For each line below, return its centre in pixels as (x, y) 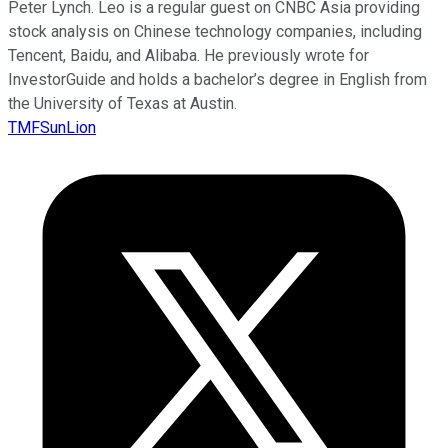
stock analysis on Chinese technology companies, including (215, 31)
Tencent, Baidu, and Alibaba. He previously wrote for (188, 55)
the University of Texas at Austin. (122, 103)
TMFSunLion (52, 127)
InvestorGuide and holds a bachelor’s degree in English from (217, 79)
